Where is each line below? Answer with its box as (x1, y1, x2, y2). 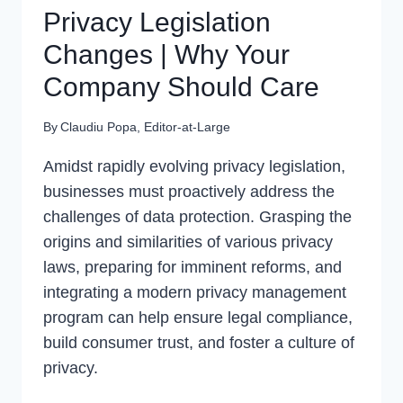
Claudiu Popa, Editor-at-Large (60, 119, 231, 134)
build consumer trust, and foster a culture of (43, 333, 354, 352)
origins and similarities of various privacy (43, 232, 333, 251)
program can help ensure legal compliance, (43, 308, 353, 327)
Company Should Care (43, 72, 319, 103)
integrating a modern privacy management (43, 282, 346, 301)
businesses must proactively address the (43, 182, 335, 201)
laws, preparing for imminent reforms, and (43, 257, 342, 276)
